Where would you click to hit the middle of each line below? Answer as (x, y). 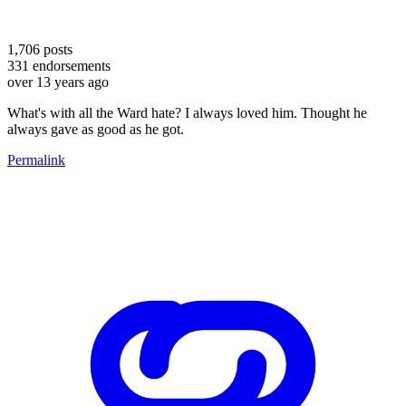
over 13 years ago (58, 82)
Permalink (36, 159)
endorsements (70, 65)
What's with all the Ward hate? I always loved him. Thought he (187, 112)
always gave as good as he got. (96, 129)
